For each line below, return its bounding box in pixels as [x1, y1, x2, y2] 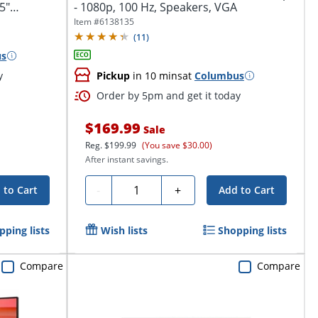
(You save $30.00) [141, 138, 212, 151]
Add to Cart [219, 182, 275, 197]
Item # [73, 16, 99, 28]
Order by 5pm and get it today [96, 88, 241, 102]
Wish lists [100, 223, 148, 237]
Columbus [194, 68, 244, 82]
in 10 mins [129, 68, 182, 82]
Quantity [116, 180, 163, 196]
